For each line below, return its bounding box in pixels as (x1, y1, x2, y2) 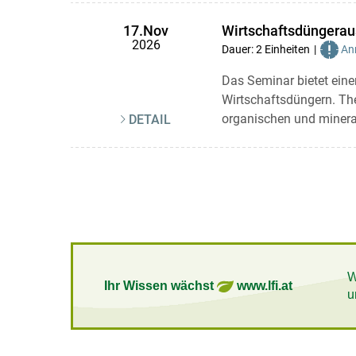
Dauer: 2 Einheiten (221, 43, 310, 56)
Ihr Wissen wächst (103, 278, 217, 292)
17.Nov (123, 22, 168, 40)
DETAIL (129, 112, 171, 127)
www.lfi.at (233, 278, 292, 292)
